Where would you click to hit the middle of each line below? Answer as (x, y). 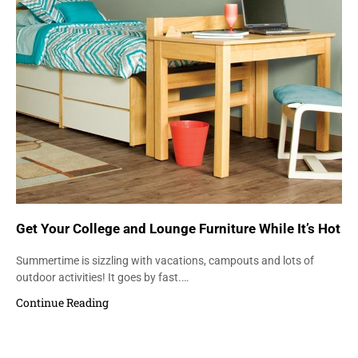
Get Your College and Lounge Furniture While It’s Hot (178, 228)
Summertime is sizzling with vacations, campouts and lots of (165, 260)
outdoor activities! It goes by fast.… (102, 277)
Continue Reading (62, 302)
